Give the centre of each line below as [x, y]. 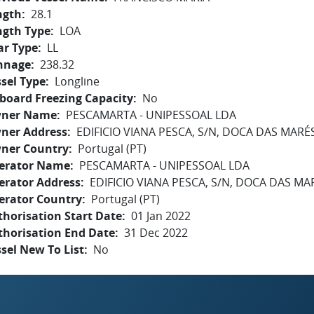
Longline [77, 81]
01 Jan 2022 [161, 216]
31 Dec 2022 [156, 233]
